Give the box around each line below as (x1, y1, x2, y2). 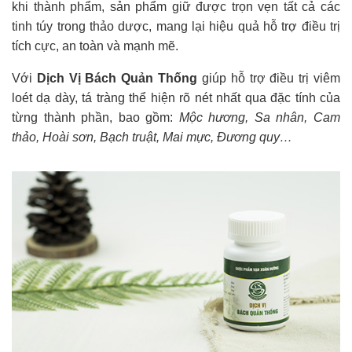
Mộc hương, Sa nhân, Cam (178, 110, 341, 124)
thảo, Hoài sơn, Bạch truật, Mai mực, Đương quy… (12, 130, 292, 144)
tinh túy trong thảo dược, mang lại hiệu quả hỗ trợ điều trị (12, 19, 340, 33)
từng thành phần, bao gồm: (12, 110, 179, 124)
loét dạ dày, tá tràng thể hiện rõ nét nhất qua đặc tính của (12, 90, 340, 104)
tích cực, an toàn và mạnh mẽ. (12, 38, 178, 53)
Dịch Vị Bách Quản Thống (36, 71, 202, 85)
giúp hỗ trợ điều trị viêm (201, 71, 341, 85)
